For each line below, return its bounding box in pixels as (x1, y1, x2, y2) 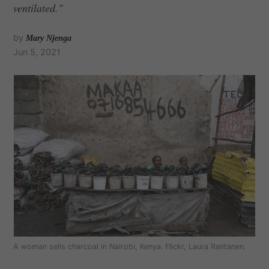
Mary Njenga (26, 32, 72, 43)
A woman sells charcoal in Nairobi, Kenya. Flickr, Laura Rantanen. (13, 241, 246, 251)
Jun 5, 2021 (13, 46, 61, 57)
